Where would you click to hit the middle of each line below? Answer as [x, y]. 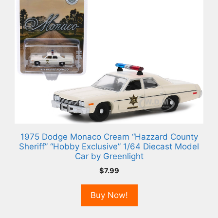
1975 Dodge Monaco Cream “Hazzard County [109, 137]
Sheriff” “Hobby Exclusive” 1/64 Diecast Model [109, 147]
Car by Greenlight [109, 156]
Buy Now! [109, 195]
